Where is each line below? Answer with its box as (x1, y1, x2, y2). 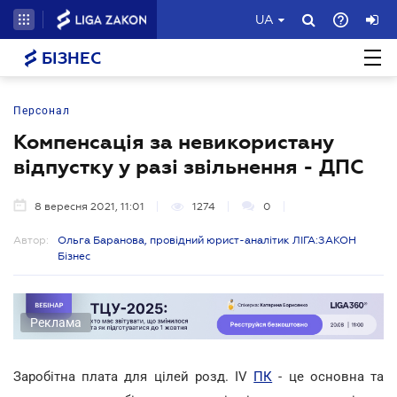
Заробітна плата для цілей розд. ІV (13, 368, 254, 385)
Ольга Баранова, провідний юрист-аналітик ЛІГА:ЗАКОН (58, 234, 356, 246)
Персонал (13, 105, 70, 117)
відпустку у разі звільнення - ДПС (13, 155, 364, 178)
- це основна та (272, 368, 385, 385)
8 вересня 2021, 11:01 (35, 200, 144, 213)
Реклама (30, 315, 82, 330)
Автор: (13, 234, 49, 246)
